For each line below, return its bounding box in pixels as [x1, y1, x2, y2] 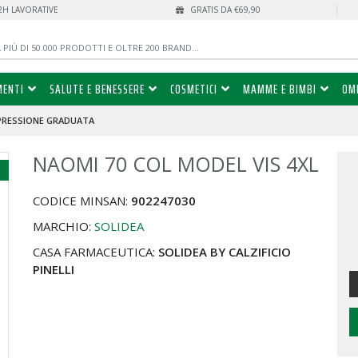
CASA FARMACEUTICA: [33, 244, 159, 261]
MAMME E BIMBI [242, 79, 316, 100]
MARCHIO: [33, 218, 95, 235]
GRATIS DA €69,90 [187, 4, 261, 15]
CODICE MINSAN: [33, 193, 132, 209]
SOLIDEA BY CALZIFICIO [158, 244, 292, 261]
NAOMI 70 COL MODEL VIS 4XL [33, 150, 320, 178]
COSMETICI [169, 79, 217, 100]
